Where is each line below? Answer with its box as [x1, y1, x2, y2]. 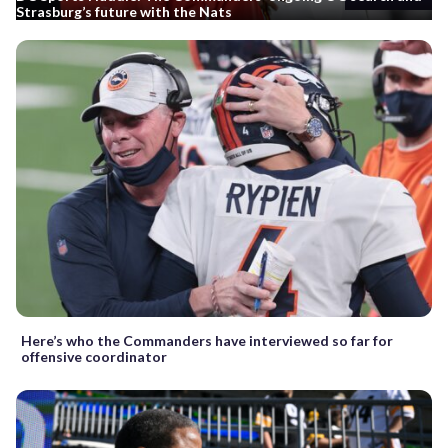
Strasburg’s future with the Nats [16, 2, 232, 20]
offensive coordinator [21, 348, 167, 366]
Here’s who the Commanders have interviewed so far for [21, 332, 393, 350]
